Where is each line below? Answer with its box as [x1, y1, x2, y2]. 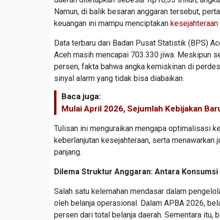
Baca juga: [61, 91, 101, 102]
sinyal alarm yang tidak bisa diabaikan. [54, 74, 184, 83]
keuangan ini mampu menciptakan [54, 19, 170, 28]
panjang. [54, 147, 82, 157]
